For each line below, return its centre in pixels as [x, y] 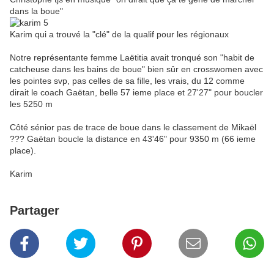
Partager [35, 211]
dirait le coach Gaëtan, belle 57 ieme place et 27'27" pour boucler [136, 93]
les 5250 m [31, 104]
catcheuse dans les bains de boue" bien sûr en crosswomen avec [136, 69]
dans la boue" [36, 11]
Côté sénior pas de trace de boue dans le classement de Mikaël [133, 128]
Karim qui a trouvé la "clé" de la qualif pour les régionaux [119, 35]
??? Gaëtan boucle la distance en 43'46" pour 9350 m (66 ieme [133, 139]
